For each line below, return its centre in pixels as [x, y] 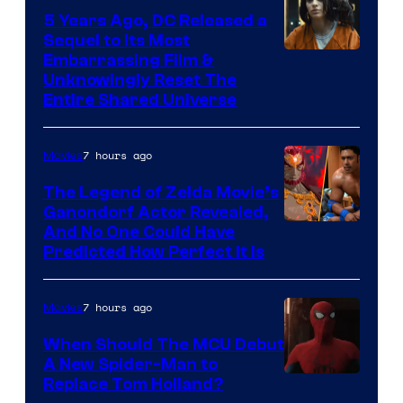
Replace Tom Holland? [133, 385]
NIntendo [319, 234]
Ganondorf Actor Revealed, [156, 213]
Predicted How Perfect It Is [154, 252]
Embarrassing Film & [129, 61]
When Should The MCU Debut [164, 345]
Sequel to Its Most [116, 41]
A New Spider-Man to [130, 365]
